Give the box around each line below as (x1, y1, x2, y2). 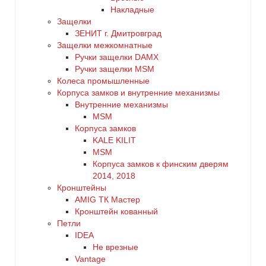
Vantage (75, 254, 106, 264)
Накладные (110, 5, 154, 14)
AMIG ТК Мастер (75, 195, 140, 204)
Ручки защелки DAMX (75, 52, 159, 62)
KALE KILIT (93, 135, 136, 145)
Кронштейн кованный (75, 207, 158, 216)
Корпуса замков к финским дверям (93, 159, 229, 169)
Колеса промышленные (57, 76, 150, 85)
